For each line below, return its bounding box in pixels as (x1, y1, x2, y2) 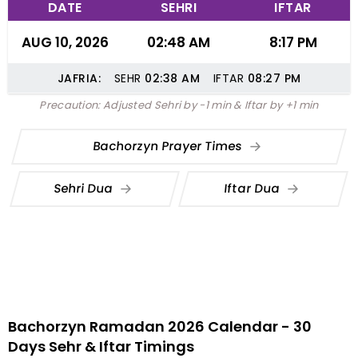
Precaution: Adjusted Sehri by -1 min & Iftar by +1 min (39, 97, 319, 113)
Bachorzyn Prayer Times (92, 137, 247, 154)
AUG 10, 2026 (21, 33, 109, 52)
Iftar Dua (223, 179, 284, 197)
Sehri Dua (53, 179, 117, 197)
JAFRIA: (57, 70, 101, 86)
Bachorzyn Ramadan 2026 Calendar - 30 (8, 316, 312, 336)
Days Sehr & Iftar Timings (8, 336, 194, 356)
